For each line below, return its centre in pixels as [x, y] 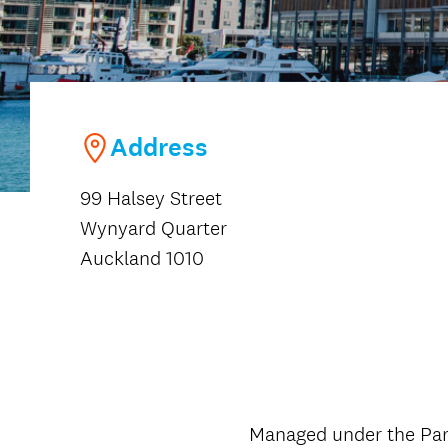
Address [159, 147]
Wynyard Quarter [153, 228]
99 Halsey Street [151, 198]
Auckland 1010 [142, 258]
